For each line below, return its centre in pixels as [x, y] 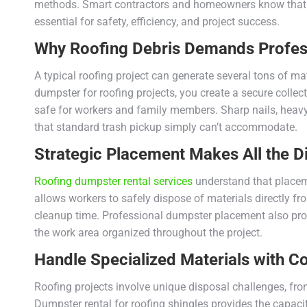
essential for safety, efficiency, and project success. [157, 21]
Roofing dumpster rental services [113, 181]
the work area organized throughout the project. [148, 232]
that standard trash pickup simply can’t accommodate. [166, 127]
